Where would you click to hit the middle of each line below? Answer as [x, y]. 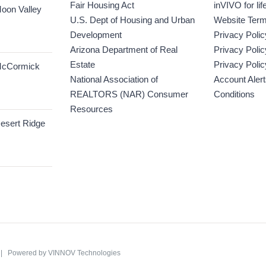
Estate [82, 64]
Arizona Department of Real [123, 50]
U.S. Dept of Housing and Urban [132, 20]
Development [96, 35]
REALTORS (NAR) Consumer [129, 94]
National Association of [114, 79]
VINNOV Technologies [85, 253]
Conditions [235, 94]
